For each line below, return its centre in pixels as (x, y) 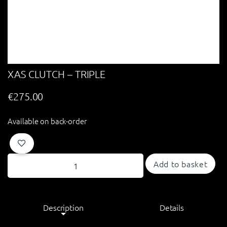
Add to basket (181, 164)
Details (172, 207)
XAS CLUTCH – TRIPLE (57, 74)
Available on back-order (47, 121)
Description (63, 207)
